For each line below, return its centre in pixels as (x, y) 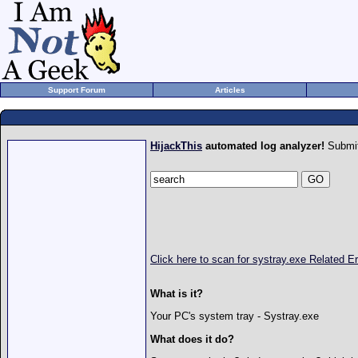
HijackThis (176, 146)
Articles (230, 90)
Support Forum (77, 90)
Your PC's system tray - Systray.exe (235, 316)
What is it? (177, 294)
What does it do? (192, 339)
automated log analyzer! (263, 146)
